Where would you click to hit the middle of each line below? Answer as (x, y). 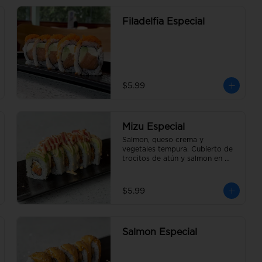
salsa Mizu (140, 168)
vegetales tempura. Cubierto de (177, 149)
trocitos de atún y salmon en (172, 158)
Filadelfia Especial (163, 22)
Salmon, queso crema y (163, 140)
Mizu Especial (154, 127)
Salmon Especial (160, 232)
